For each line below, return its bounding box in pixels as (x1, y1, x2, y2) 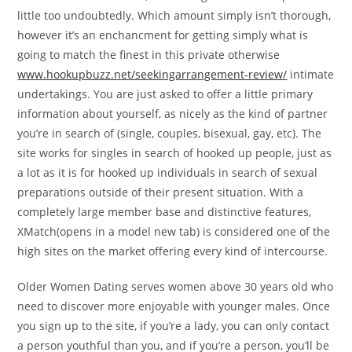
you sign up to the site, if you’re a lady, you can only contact (17, 318, 330, 333)
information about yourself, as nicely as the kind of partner (17, 106, 328, 121)
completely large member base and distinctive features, (17, 204, 312, 219)
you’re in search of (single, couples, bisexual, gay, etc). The (17, 126, 322, 141)
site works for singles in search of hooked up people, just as (17, 145, 332, 160)
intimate (287, 67, 335, 82)
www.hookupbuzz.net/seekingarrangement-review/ (17, 67, 288, 82)
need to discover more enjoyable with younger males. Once (17, 299, 331, 313)
